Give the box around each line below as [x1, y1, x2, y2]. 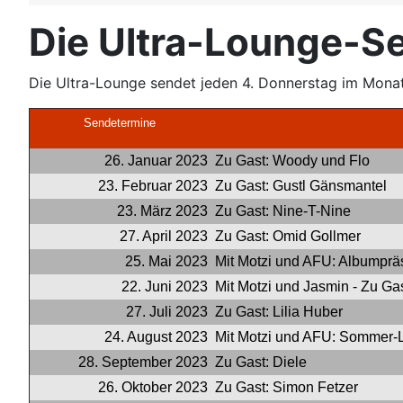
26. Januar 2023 [104, 153, 208, 168]
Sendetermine [84, 116, 156, 130]
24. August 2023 [104, 329, 208, 345]
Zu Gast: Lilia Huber [211, 304, 343, 319]
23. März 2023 [117, 203, 208, 219]
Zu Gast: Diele [211, 354, 307, 370]
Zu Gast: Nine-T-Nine [211, 203, 351, 219]
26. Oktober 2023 [98, 380, 208, 395]
